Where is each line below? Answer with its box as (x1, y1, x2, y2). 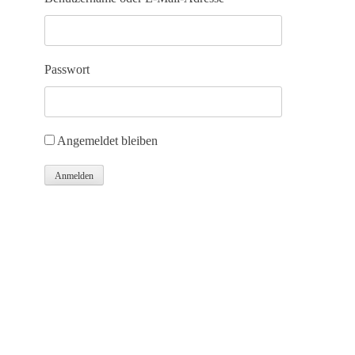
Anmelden (55, 170, 94, 181)
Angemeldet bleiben (57, 134, 158, 147)
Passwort (44, 63, 90, 76)
